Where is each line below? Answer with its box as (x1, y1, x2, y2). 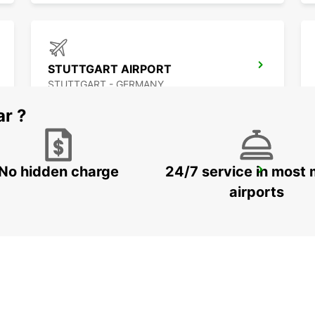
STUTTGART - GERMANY (48, 78, 164, 91)
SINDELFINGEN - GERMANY (48, 183, 177, 195)
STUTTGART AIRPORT (48, 62, 172, 77)
